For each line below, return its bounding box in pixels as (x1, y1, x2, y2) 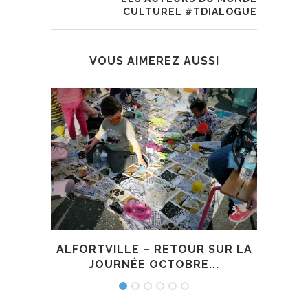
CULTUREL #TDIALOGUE (123, 6, 257, 18)
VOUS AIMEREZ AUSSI (89, 54, 219, 68)
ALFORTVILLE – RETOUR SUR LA (56, 242, 252, 256)
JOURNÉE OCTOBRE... (89, 257, 219, 271)
